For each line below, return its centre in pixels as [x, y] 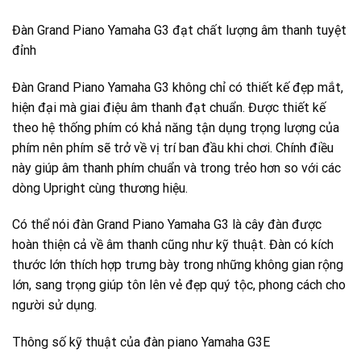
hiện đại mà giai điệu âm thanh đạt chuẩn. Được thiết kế [169, 107]
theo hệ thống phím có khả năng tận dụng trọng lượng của [176, 127]
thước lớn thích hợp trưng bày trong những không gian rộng [178, 265]
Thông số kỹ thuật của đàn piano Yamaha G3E [141, 342]
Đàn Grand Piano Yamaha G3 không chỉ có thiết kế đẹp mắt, [178, 87]
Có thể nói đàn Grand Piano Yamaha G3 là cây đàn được [167, 225]
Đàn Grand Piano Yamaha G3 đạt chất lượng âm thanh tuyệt [179, 30]
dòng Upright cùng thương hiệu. [100, 188]
